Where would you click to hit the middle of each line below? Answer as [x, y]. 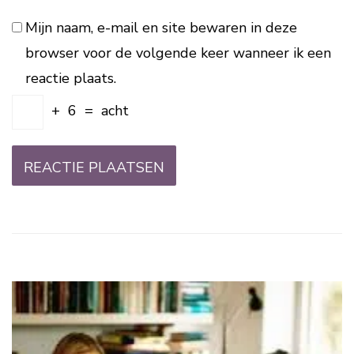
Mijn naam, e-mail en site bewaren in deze [161, 27]
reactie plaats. [70, 78]
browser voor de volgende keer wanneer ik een [178, 53]
